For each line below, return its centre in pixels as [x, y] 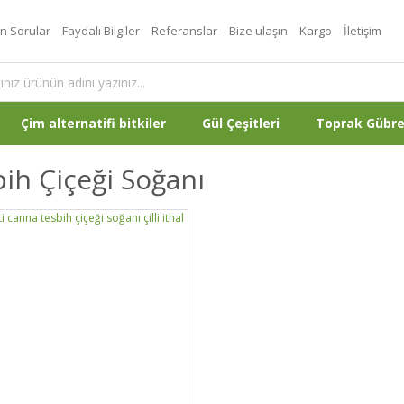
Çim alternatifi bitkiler [93, 123]
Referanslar [184, 31]
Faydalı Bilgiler [101, 31]
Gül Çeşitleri [241, 123]
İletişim [363, 31]
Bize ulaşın [258, 31]
